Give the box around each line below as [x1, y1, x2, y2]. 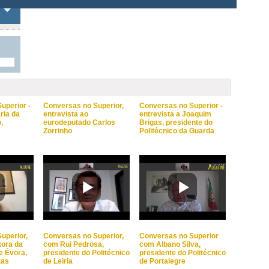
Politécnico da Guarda [139, 127, 214, 135]
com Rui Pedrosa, [43, 240, 104, 249]
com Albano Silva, [139, 240, 201, 249]
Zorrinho [43, 127, 72, 135]
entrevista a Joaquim [139, 110, 211, 118]
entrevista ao [43, 110, 88, 118]
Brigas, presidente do [139, 118, 213, 127]
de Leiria [43, 257, 73, 265]
